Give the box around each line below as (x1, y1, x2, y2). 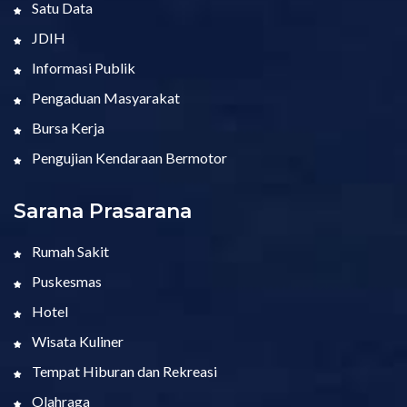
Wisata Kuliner (29, 332, 124, 350)
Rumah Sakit (29, 242, 109, 260)
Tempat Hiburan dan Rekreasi (29, 362, 217, 380)
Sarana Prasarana (14, 198, 192, 223)
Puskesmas (29, 272, 102, 290)
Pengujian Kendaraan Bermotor (29, 148, 227, 166)
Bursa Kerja (29, 118, 104, 136)
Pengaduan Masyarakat (29, 88, 180, 106)
